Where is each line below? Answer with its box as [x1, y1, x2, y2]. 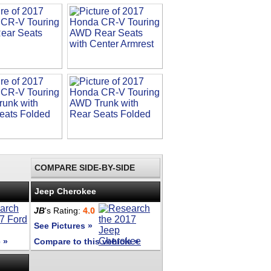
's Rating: [45, 206, 83, 215]
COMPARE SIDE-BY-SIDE [34, 163, 135, 172]
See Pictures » [34, 221, 93, 230]
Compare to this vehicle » [34, 237, 139, 246]
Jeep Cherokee [34, 186, 96, 196]
